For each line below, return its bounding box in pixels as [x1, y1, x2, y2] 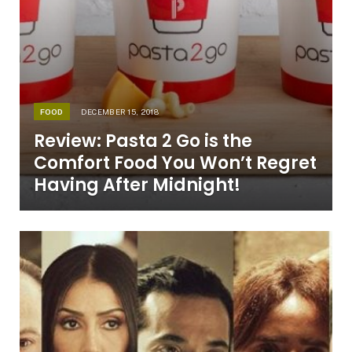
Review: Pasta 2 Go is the [33, 129, 252, 154]
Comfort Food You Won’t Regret [33, 151, 317, 176]
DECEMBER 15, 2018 [80, 107, 159, 117]
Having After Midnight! [33, 173, 240, 198]
